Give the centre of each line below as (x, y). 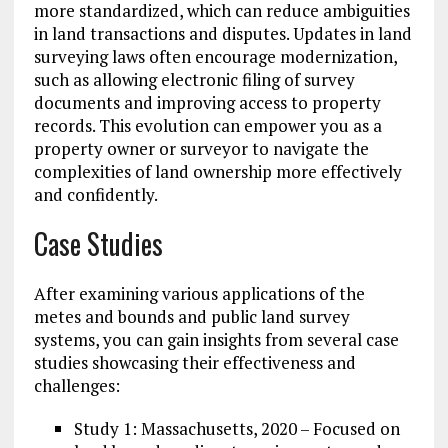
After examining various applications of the (199, 294)
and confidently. (95, 195)
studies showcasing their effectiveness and (194, 363)
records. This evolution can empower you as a (207, 126)
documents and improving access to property (207, 103)
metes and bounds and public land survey (191, 317)
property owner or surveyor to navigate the (201, 149)
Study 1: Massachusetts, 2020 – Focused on (236, 429)
